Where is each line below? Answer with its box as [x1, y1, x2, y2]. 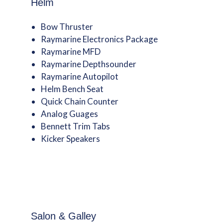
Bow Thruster [41, 21, 94, 32]
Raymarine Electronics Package [41, 34, 158, 44]
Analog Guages [41, 109, 99, 119]
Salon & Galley [31, 211, 97, 222]
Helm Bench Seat [41, 84, 104, 94]
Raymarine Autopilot [41, 71, 119, 82]
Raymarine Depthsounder [41, 59, 137, 69]
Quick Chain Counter [41, 96, 119, 107]
